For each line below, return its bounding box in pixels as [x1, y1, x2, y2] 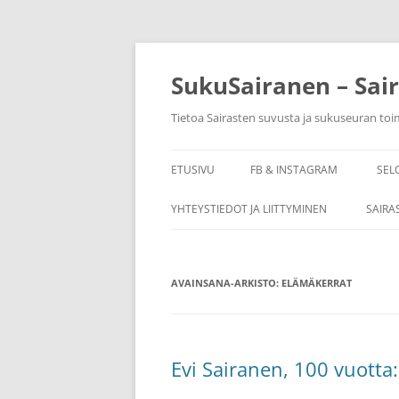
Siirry [170, 39, 201, 56]
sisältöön [170, 52, 224, 69]
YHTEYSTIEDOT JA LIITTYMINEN [171, 201, 327, 216]
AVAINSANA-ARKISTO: [171, 276, 281, 289]
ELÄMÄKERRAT [281, 276, 352, 289]
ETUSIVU [171, 162, 215, 177]
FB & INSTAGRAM [250, 162, 338, 177]
